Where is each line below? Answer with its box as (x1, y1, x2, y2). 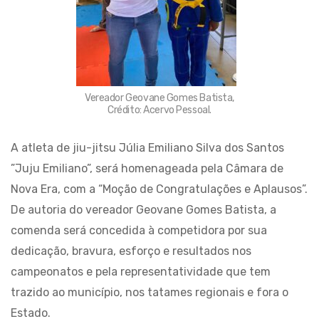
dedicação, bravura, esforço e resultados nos (11, 244, 251, 258)
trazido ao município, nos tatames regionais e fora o (11, 286, 288, 299)
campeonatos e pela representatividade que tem (11, 265, 271, 278)
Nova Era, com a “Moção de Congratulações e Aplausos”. (11, 182, 308, 196)
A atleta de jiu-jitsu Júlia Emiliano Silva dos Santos (11, 141, 284, 155)
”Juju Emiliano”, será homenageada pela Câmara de (11, 162, 283, 175)
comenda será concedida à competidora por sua (11, 224, 267, 237)
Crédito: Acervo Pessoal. (108, 104, 211, 116)
